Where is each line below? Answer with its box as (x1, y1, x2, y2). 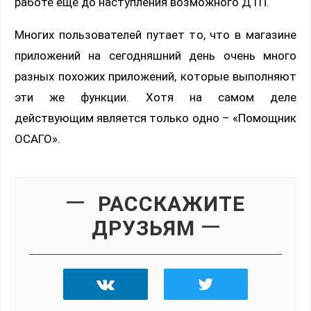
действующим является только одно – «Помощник (15, 111, 296, 126)
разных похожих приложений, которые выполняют (15, 69, 296, 84)
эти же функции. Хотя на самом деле (15, 90, 296, 105)
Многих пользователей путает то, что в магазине (15, 28, 296, 42)
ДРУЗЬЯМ (92, 216, 195, 241)
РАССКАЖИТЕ (97, 192, 245, 217)
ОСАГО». (15, 132, 60, 146)
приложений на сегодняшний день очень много (15, 49, 296, 63)
